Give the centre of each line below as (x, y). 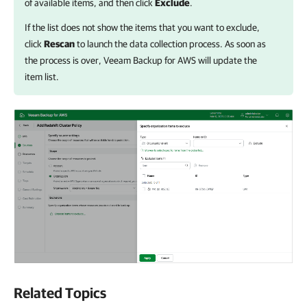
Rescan (59, 44)
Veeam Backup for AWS (150, 60)
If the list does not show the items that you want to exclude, (142, 27)
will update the (226, 60)
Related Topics (60, 293)
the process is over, (64, 60)
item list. (42, 77)
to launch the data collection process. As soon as (170, 44)
